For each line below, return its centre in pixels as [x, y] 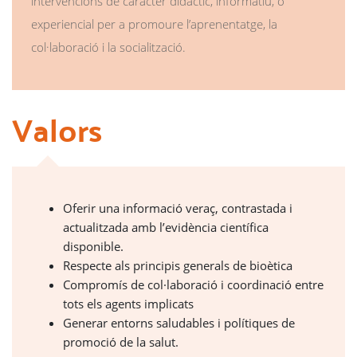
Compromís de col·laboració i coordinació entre [193, 284]
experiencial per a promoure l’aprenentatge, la [154, 24]
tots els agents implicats [128, 303]
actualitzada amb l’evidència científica [166, 227]
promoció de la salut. [121, 341]
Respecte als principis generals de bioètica [178, 265]
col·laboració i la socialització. [108, 47]
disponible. [93, 246]
